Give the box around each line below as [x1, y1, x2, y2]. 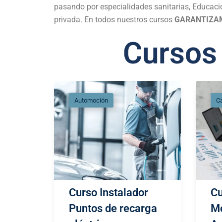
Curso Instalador [69, 186, 148, 199]
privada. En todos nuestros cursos [54, 15, 174, 25]
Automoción [74, 97, 108, 105]
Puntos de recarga [69, 202, 157, 215]
